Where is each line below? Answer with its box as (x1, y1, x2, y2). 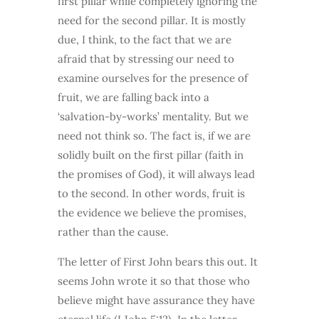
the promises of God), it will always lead (57, 167, 255, 182)
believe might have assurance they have (57, 293, 255, 308)
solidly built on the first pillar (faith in (57, 148, 244, 162)
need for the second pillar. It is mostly (57, 14, 246, 28)
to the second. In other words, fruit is (57, 187, 245, 201)
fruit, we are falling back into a (57, 90, 209, 105)
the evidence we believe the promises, (57, 206, 246, 220)
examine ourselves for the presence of (57, 71, 248, 85)
